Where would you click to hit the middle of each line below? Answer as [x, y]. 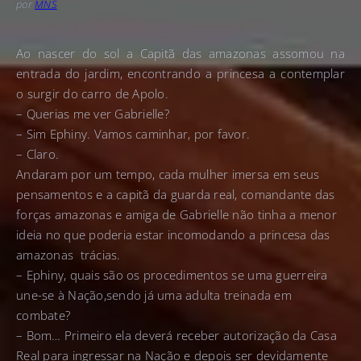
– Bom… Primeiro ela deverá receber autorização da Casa [176, 336]
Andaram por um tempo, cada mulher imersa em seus [168, 174]
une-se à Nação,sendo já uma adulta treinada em [154, 295]
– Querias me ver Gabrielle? [93, 114]
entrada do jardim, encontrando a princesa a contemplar [180, 74]
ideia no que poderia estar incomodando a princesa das [173, 235]
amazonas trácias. [68, 255]
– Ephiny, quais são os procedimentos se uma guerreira [172, 275]
